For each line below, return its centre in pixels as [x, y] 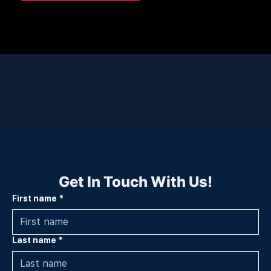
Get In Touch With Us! [135, 181]
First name [34, 198]
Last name [34, 240]
